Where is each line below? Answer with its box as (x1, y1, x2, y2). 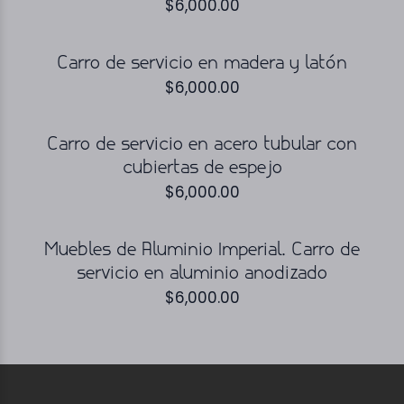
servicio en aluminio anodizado (77, 264, 327, 283)
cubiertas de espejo (122, 160, 282, 178)
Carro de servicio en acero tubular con (47, 136, 357, 154)
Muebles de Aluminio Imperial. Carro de (44, 241, 360, 260)
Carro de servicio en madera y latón (57, 54, 347, 73)
